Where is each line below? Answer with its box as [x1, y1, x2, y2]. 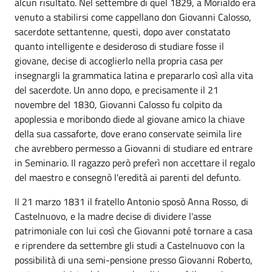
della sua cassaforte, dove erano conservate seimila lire [15, 126, 242, 141]
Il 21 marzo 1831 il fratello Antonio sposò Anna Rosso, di [15, 194, 248, 209]
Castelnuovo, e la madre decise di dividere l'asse [15, 209, 211, 223]
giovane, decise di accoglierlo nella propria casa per [15, 53, 223, 68]
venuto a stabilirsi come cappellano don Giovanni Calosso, [15, 10, 251, 24]
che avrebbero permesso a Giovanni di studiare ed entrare [15, 141, 253, 155]
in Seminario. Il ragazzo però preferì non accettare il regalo [15, 155, 255, 170]
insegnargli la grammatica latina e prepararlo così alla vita [15, 68, 253, 83]
